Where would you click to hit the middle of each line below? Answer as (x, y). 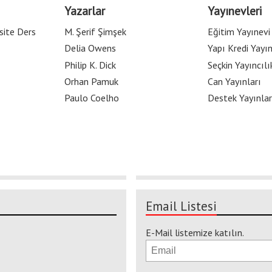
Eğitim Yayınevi (239, 32)
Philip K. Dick (90, 65)
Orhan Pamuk (91, 81)
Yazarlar (85, 10)
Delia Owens (90, 48)
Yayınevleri (235, 10)
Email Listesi (181, 206)
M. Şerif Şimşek (95, 32)
